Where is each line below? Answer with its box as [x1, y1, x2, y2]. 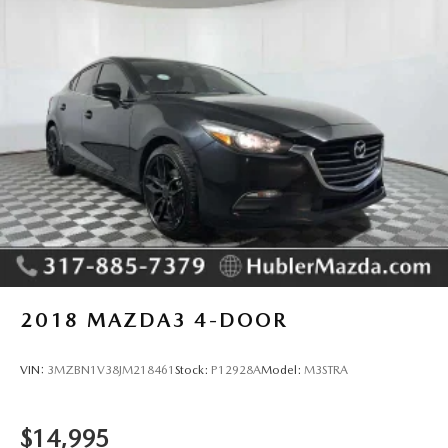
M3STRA [304, 362, 348, 377]
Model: [261, 362, 304, 377]
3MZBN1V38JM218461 [47, 362, 175, 377]
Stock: [175, 362, 211, 377]
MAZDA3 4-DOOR [87, 308, 288, 333]
